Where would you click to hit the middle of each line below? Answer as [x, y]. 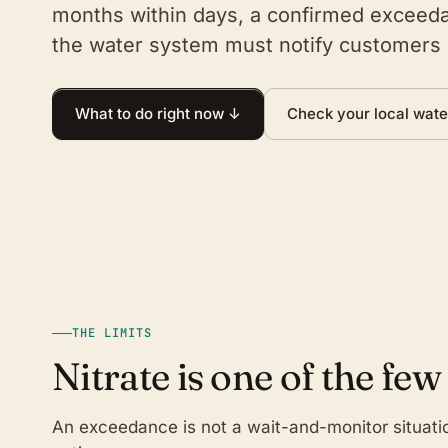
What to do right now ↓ [158, 113]
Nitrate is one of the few [246, 377]
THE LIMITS [112, 333]
